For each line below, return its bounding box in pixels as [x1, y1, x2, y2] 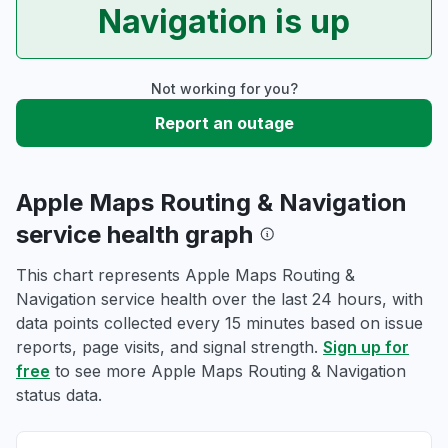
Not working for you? [150, 80, 298, 97]
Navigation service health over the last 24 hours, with [16, 289, 423, 309]
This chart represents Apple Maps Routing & [16, 265, 355, 285]
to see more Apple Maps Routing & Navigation [50, 361, 406, 381]
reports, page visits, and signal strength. [16, 337, 323, 357]
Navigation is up [98, 2, 350, 41]
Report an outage [154, 113, 294, 133]
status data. [16, 385, 102, 405]
